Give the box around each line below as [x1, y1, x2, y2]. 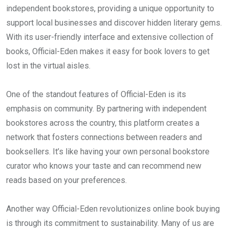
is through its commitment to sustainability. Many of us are [6, 218, 214, 228]
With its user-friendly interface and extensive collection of [6, 32, 214, 42]
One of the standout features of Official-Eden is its [6, 89, 186, 99]
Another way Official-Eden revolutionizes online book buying [6, 203, 220, 214]
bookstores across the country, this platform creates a [6, 118, 199, 128]
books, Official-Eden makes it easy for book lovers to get [6, 46, 210, 56]
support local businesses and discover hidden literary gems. [6, 17, 222, 28]
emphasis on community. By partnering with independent [6, 103, 207, 113]
